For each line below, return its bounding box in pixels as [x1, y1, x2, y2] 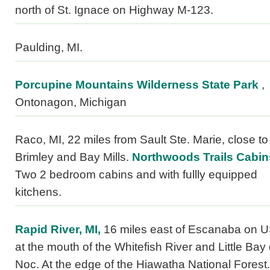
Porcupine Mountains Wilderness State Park [15, 78, 259, 92]
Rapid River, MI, [15, 223, 101, 236]
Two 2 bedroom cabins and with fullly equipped [15, 168, 257, 181]
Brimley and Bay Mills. [15, 151, 132, 164]
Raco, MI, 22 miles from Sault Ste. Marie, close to [15, 133, 268, 146]
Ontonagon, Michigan [15, 96, 127, 109]
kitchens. [15, 186, 61, 199]
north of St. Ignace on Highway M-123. [15, 4, 213, 17]
